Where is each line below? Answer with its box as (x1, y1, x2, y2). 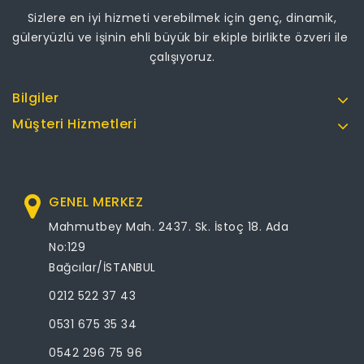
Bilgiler (12, 89, 58, 108)
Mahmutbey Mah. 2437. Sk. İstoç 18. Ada (49, 219, 288, 236)
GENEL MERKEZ (49, 193, 143, 212)
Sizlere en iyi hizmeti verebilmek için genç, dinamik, (27, 10, 337, 27)
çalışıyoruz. (149, 49, 215, 66)
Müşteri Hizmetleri (12, 115, 136, 134)
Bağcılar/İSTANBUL (49, 259, 156, 276)
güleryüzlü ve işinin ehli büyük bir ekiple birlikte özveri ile (12, 29, 352, 46)
